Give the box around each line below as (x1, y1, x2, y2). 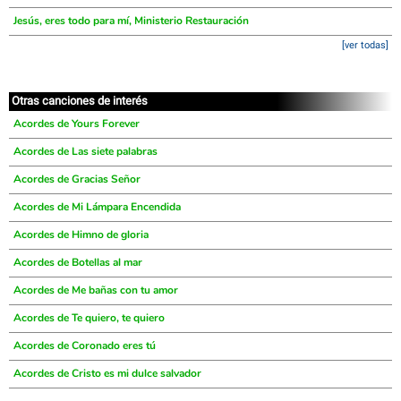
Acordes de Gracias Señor (13, 172, 141, 186)
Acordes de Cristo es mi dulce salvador (13, 366, 201, 380)
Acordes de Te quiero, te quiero (13, 311, 165, 325)
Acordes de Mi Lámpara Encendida (13, 200, 181, 214)
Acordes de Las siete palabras (13, 144, 158, 158)
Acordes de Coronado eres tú (13, 338, 156, 353)
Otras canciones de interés (12, 94, 148, 107)
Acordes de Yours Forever (13, 116, 140, 131)
